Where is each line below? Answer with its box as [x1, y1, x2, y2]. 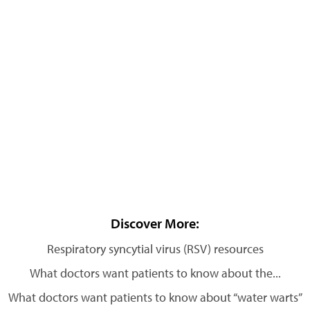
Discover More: [111, 215, 199, 232]
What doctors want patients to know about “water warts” [8, 289, 302, 305]
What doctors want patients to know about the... [29, 265, 281, 281]
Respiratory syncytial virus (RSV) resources [46, 241, 264, 257]
